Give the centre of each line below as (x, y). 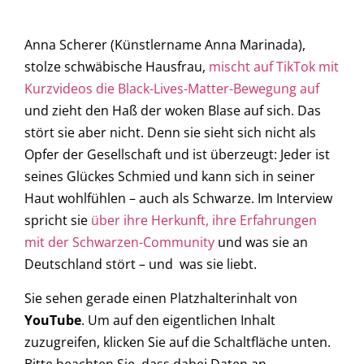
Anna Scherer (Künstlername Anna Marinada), (165, 45)
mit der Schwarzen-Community (119, 243)
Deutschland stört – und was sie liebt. (141, 264)
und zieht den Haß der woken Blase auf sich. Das (173, 111)
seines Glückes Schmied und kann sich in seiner (170, 177)
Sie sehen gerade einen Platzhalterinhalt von (161, 298)
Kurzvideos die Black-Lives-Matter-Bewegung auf (172, 89)
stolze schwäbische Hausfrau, (117, 67)
